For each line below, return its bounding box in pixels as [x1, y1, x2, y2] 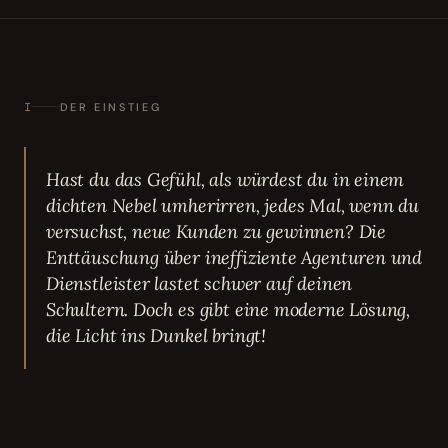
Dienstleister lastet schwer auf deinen [46, 271, 353, 295]
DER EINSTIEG [59, 99, 162, 114]
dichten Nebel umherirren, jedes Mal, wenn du [46, 193, 420, 217]
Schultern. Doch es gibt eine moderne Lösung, [46, 297, 411, 321]
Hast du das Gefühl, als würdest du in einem [46, 167, 405, 191]
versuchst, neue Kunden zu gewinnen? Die [46, 219, 386, 243]
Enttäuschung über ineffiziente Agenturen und [46, 245, 423, 269]
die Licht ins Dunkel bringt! [46, 323, 266, 347]
